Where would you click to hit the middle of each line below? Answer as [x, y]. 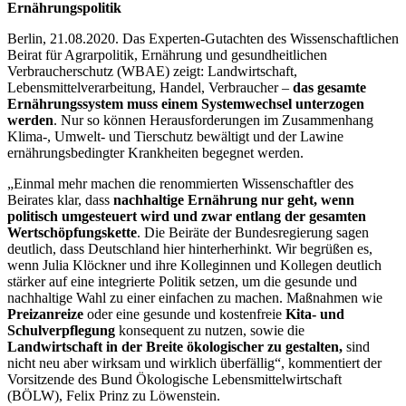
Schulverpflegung [61, 331]
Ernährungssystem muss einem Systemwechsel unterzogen [186, 104]
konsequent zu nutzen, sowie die [210, 331]
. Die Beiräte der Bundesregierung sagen [253, 233]
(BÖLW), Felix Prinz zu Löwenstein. [114, 396]
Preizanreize [45, 314]
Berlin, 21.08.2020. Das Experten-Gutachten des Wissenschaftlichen [203, 39]
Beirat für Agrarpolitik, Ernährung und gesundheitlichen [167, 55]
